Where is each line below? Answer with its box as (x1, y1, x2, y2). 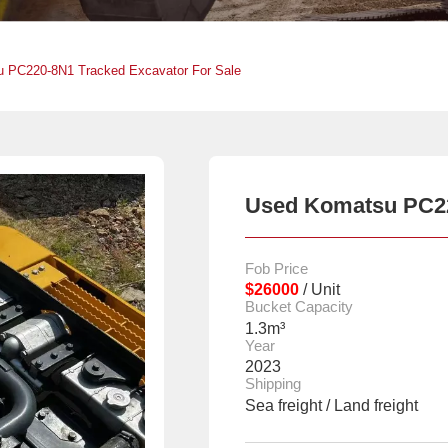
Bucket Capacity (245, 299, 354, 316)
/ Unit (299, 280, 341, 299)
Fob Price (245, 260, 309, 277)
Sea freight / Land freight (245, 396, 419, 415)
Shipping (245, 376, 302, 393)
